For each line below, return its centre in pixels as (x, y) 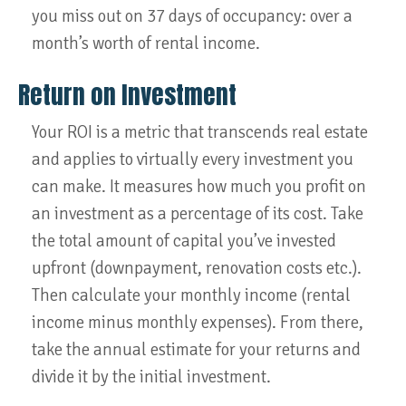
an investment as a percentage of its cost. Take (198, 214)
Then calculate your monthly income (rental (191, 295)
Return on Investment (127, 95)
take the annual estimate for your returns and (196, 350)
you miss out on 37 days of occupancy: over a (192, 16)
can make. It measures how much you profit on (199, 187)
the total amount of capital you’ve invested (184, 241)
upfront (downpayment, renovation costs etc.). (197, 268)
